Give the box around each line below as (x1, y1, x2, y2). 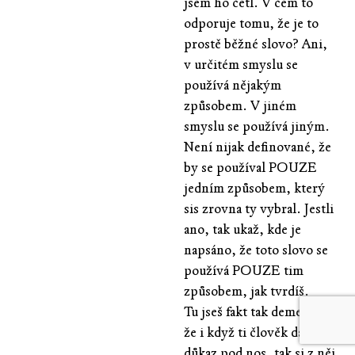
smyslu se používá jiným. (184, 117, 330, 135)
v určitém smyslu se (184, 55, 298, 73)
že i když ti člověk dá (184, 323, 303, 341)
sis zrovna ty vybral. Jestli (184, 200, 334, 217)
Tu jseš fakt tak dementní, (184, 303, 331, 320)
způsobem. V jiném (184, 97, 296, 114)
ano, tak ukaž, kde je (184, 220, 301, 238)
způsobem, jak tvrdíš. (184, 282, 309, 300)
